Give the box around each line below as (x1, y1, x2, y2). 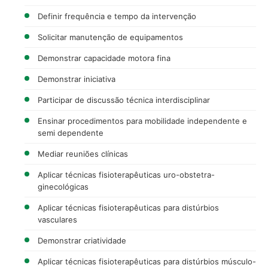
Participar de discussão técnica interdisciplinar (38, 95, 210, 105)
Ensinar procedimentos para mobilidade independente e (38, 115, 247, 126)
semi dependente (38, 127, 103, 138)
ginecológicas (38, 181, 89, 191)
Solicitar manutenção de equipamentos (38, 32, 183, 42)
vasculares (38, 214, 77, 224)
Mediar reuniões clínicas (38, 148, 128, 159)
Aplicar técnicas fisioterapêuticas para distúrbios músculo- (38, 256, 256, 266)
